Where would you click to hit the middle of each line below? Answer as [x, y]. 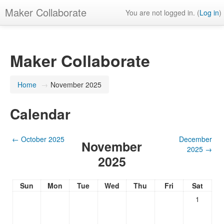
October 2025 [43, 139]
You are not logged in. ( [162, 12]
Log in [209, 12]
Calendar [40, 114]
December [195, 139]
